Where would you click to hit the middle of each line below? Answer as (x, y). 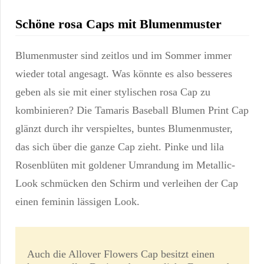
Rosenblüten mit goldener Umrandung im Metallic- (125, 165)
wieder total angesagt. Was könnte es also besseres (124, 74)
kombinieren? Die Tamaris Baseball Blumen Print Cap (132, 110)
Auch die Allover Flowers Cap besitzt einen (121, 254)
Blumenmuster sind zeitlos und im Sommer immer (123, 56)
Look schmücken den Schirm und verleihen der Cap (127, 184)
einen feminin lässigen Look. (77, 202)
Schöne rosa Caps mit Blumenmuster (118, 24)
